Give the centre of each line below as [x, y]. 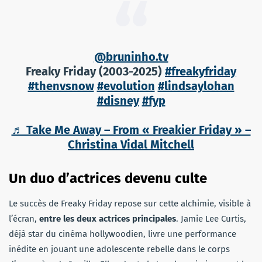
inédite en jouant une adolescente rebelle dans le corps [119, 249]
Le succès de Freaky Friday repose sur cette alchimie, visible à [130, 203]
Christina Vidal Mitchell [131, 144]
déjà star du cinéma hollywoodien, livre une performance [123, 234]
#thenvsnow [61, 86]
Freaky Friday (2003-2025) [95, 71]
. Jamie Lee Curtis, [211, 218]
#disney [118, 100]
